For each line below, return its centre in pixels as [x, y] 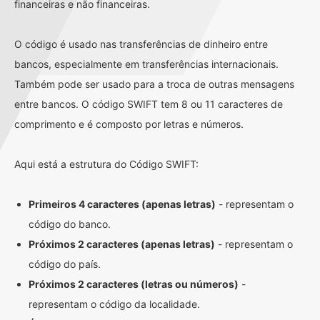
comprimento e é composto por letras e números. [129, 124]
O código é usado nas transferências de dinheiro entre [141, 44]
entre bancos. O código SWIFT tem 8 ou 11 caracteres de [149, 104]
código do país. [65, 264]
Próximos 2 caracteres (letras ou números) [134, 284]
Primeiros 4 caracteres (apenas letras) [122, 204]
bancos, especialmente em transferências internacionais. [146, 64]
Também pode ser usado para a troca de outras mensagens [154, 84]
